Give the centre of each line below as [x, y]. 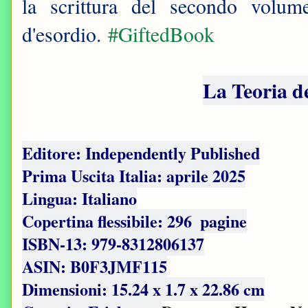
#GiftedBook [161, 34]
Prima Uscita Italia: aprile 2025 [134, 176]
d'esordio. [65, 34]
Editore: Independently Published [141, 153]
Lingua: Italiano [79, 199]
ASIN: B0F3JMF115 [95, 267]
